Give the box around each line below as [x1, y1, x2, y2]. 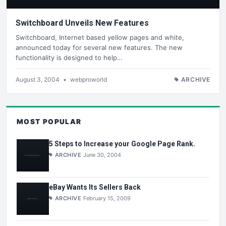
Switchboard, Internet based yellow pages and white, [16, 33, 184, 41]
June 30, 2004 [83, 151, 122, 159]
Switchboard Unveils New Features [16, 18, 149, 28]
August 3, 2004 [16, 75, 61, 83]
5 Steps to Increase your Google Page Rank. [49, 140, 195, 148]
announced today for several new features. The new [16, 43, 183, 51]
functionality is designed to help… [16, 53, 123, 62]
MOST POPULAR [17, 117, 82, 126]
